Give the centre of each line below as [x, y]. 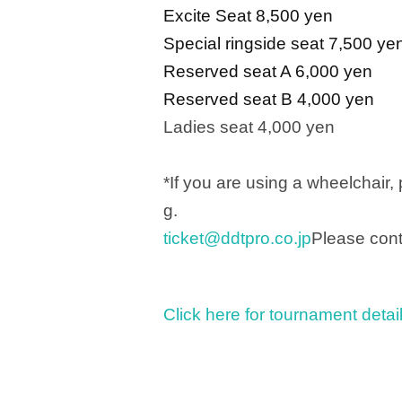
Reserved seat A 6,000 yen [268, 71]
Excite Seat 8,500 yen [248, 16]
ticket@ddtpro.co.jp [237, 238]
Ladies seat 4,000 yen [249, 127]
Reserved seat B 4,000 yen [269, 99]
